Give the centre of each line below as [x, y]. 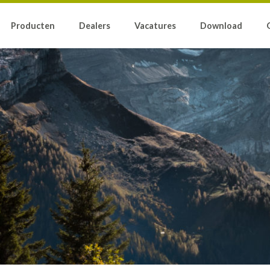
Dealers [95, 26]
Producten [33, 26]
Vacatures [155, 26]
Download [221, 26]
